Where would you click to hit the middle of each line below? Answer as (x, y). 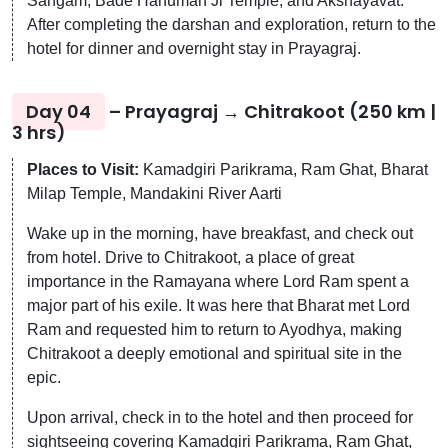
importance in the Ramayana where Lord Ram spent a (218, 281)
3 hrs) (39, 132)
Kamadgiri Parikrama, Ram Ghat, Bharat (283, 169)
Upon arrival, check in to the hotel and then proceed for (220, 417)
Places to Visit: (83, 169)
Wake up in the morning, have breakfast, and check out (220, 233)
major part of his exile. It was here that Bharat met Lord (218, 305)
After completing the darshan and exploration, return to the (231, 24)
